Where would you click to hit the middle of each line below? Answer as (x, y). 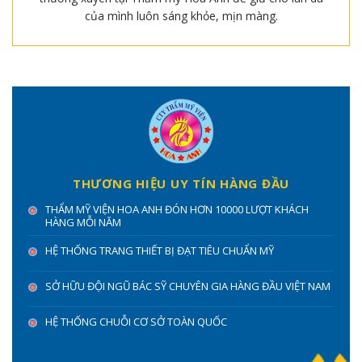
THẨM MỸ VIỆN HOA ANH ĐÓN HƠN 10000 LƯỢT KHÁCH (177, 209)
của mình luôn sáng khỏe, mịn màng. (181, 15)
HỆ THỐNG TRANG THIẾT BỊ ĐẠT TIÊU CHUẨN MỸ (160, 250)
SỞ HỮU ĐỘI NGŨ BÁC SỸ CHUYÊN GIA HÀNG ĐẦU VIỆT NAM (188, 286)
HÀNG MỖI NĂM (83, 222)
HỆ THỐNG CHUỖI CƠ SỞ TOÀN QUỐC (136, 321)
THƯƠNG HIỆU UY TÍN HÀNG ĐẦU (181, 183)
